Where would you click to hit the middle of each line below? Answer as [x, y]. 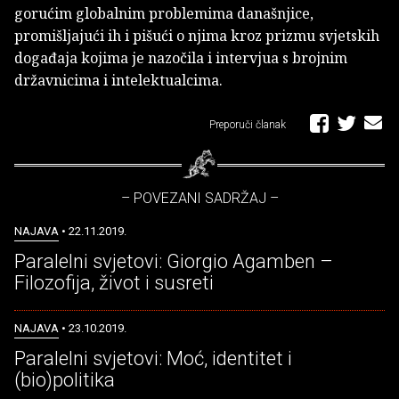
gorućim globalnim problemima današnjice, [164, 14]
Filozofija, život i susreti [114, 283]
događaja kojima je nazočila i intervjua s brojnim [181, 58]
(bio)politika [65, 379]
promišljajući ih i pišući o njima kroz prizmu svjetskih [197, 36]
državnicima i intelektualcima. [120, 81]
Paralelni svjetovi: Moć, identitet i [153, 358]
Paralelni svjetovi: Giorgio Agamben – [174, 262]
